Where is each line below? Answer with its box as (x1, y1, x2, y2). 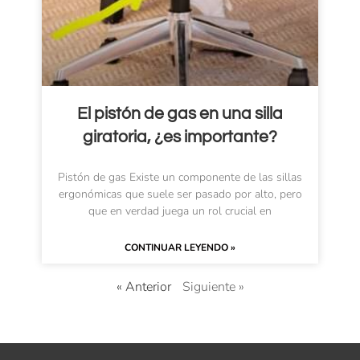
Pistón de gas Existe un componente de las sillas (58, 169, 302, 185)
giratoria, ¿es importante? (83, 128, 277, 145)
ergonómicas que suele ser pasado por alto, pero (58, 186, 302, 202)
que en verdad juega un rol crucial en (88, 202, 272, 219)
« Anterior (116, 277, 171, 296)
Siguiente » (182, 277, 244, 296)
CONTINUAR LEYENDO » (125, 240, 235, 254)
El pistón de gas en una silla (77, 104, 283, 122)
